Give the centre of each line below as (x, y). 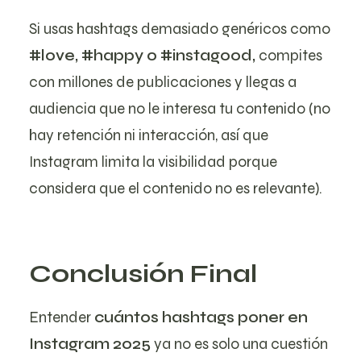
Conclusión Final (143, 274)
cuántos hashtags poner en (201, 317)
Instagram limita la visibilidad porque (153, 162)
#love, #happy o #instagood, (144, 55)
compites (290, 55)
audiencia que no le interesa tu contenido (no (180, 108)
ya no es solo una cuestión (239, 344)
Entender (62, 317)
